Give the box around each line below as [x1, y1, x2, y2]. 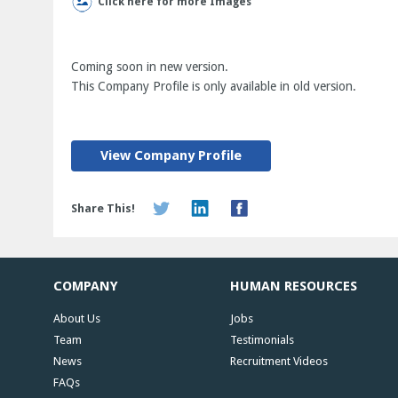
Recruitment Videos [230, 354, 328, 368]
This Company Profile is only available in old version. [71, 79, 356, 93]
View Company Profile [100, 147, 242, 163]
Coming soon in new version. [71, 60, 228, 74]
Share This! [71, 202, 135, 215]
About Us [53, 312, 100, 325]
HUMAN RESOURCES [230, 278, 357, 294]
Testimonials [230, 333, 294, 346]
